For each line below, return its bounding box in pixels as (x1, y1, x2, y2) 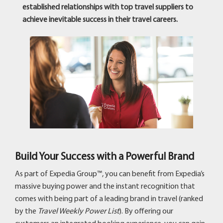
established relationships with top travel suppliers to (22, 3, 193, 11)
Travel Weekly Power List (38, 207, 119, 216)
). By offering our (119, 207, 173, 216)
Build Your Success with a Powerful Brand (15, 151, 194, 162)
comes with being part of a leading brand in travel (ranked (15, 195, 203, 203)
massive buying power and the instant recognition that (15, 182, 195, 191)
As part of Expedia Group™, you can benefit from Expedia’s (15, 170, 205, 178)
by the (15, 207, 38, 216)
